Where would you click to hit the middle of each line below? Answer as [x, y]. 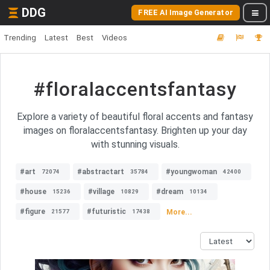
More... [179, 212]
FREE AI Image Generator [186, 12]
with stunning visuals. [135, 144]
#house [33, 192]
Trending [20, 38]
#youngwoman [191, 172]
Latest [56, 38]
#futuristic [106, 212]
